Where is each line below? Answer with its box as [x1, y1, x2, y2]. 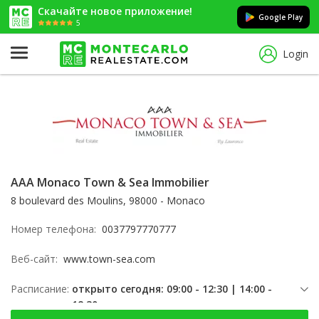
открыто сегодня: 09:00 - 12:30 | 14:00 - [72, 282, 272, 296]
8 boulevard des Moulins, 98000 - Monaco [11, 194, 205, 207]
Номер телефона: [11, 222, 102, 236]
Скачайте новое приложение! [38, 4, 192, 18]
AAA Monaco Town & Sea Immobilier [11, 174, 209, 190]
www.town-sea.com [63, 252, 155, 266]
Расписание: [11, 282, 69, 296]
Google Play [258, 11, 303, 22]
